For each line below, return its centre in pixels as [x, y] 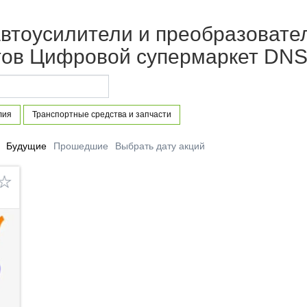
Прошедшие [81, 146]
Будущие [26, 146]
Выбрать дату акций [160, 146]
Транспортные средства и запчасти [101, 114]
